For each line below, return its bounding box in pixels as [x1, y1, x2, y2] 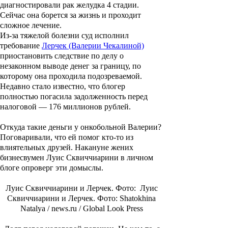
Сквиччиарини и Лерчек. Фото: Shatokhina [7, 194, 156, 203]
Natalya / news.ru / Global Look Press [20, 204, 143, 213]
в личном [119, 153, 153, 162]
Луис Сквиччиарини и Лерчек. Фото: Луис [5, 184, 158, 193]
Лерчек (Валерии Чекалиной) [42, 41, 144, 50]
